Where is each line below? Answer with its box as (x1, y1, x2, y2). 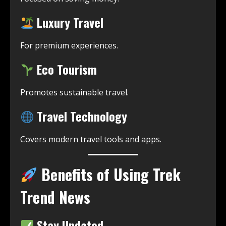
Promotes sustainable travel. (20, 87, 129, 98)
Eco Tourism (34, 60, 97, 79)
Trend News (20, 186, 90, 209)
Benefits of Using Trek (37, 163, 181, 186)
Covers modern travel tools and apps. (20, 134, 161, 145)
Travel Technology (34, 107, 128, 126)
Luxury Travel (34, 13, 104, 32)
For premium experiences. (20, 40, 118, 51)
